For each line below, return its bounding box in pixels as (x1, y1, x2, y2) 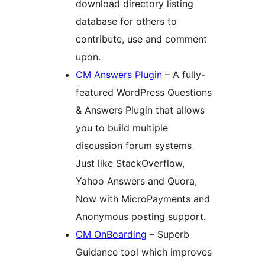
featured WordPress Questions (76, 86, 212, 99)
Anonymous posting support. (76, 211, 206, 223)
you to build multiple (76, 122, 168, 134)
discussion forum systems (76, 140, 192, 152)
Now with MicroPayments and (76, 193, 210, 205)
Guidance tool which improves (76, 246, 212, 258)
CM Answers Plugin (76, 69, 162, 81)
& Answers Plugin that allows (76, 104, 205, 117)
